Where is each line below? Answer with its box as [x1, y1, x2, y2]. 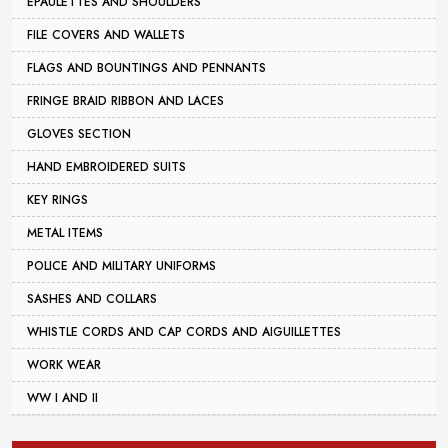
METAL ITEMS [27, 224, 103, 243]
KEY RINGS [27, 191, 88, 210]
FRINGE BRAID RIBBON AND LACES [27, 92, 224, 111]
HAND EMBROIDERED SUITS [27, 158, 186, 177]
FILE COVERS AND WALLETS [27, 26, 185, 45]
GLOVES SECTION [27, 125, 131, 144]
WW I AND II [27, 389, 98, 408]
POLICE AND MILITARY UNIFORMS [27, 257, 216, 276]
